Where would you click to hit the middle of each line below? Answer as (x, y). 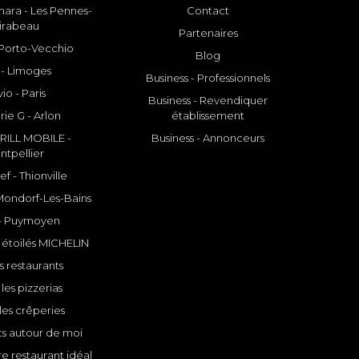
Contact (208, 11)
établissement (208, 116)
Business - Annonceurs (208, 138)
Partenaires (208, 33)
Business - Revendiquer (208, 101)
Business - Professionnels (208, 78)
